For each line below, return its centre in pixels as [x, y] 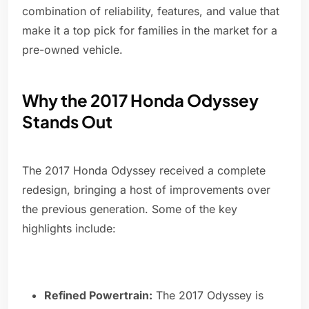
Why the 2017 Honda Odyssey [140, 100]
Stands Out [67, 122]
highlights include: [69, 229]
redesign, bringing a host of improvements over [146, 190]
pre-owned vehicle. [72, 50]
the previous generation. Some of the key [130, 209]
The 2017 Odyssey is [208, 296]
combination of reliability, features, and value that [151, 11]
